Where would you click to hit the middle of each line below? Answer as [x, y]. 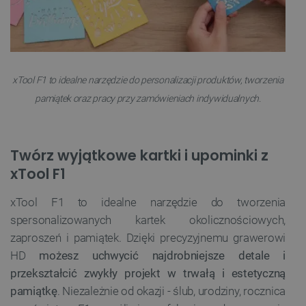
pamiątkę [34, 291]
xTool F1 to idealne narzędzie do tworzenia [148, 203]
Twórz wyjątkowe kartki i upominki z [139, 156]
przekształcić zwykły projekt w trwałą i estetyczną [148, 274]
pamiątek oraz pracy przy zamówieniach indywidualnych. [148, 99]
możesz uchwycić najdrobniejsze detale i [162, 256]
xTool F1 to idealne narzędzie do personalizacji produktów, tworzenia [148, 80]
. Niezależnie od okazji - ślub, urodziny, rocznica [171, 291]
